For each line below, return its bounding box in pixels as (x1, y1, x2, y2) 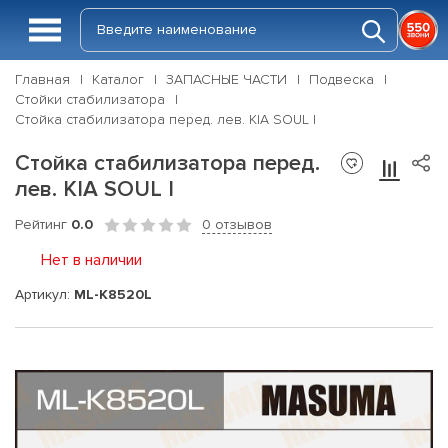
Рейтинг (15, 216, 71, 233)
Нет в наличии (41, 250, 142, 270)
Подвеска (309, 71, 374, 88)
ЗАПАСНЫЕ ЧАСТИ (166, 71, 287, 88)
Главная (15, 71, 70, 88)
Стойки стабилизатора (15, 91, 165, 108)
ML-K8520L (74, 285, 152, 303)
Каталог (92, 71, 144, 88)
